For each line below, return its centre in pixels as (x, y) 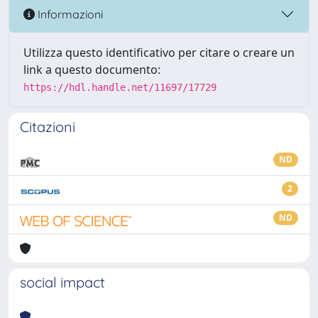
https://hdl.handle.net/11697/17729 (120, 87)
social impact (62, 282)
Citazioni (48, 127)
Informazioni (69, 14)
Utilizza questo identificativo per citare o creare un (159, 53)
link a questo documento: (92, 70)
